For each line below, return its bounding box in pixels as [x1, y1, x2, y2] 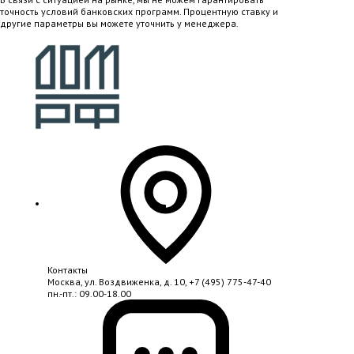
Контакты [47, 264, 88, 277]
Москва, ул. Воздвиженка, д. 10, [47, 276, 189, 288]
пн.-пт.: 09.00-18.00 [47, 288, 131, 300]
